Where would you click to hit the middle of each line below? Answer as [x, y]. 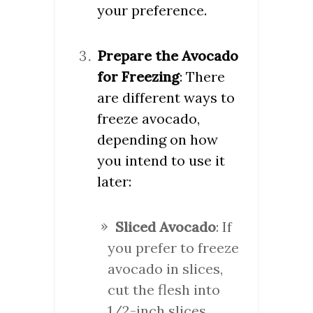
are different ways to [166, 98]
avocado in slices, [165, 269]
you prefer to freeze [173, 248]
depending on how [158, 140]
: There [202, 77]
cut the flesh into [164, 290]
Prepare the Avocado [168, 56]
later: [114, 182]
